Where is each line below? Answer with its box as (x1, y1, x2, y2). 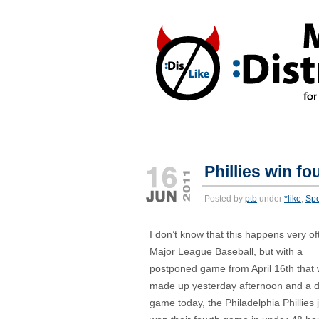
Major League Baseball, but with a (150, 246, 303, 257)
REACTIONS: (147, 132, 208, 142)
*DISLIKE (219, 132, 260, 142)
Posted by (204, 194, 245, 204)
